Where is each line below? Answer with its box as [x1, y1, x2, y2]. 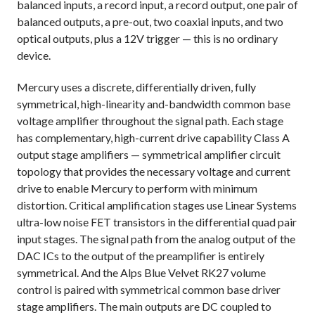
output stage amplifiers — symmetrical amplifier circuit [17, 148, 281, 162]
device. [17, 49, 51, 63]
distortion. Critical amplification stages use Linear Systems [17, 198, 297, 212]
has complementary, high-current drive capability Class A [17, 131, 290, 145]
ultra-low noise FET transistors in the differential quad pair [17, 215, 297, 229]
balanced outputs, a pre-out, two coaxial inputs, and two [17, 15, 283, 29]
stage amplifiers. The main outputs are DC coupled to [17, 300, 271, 314]
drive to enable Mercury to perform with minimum [17, 181, 257, 195]
